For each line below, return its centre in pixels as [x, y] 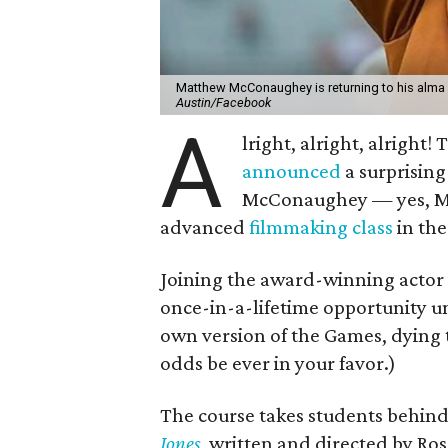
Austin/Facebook [223, 102]
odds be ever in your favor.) [278, 362]
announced [292, 170]
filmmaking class [321, 226]
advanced [204, 226]
